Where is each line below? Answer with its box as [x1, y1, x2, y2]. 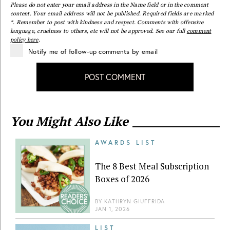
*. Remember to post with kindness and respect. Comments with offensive [10, 19, 203, 26]
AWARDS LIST [95, 139, 156, 147]
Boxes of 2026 [95, 172, 149, 185]
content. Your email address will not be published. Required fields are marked [10, 10, 214, 17]
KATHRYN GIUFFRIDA [104, 198, 165, 205]
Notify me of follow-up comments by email [28, 47, 158, 56]
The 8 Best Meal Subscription [95, 160, 209, 172]
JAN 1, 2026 [95, 205, 130, 213]
